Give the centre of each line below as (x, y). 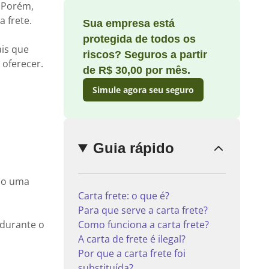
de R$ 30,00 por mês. (137, 70)
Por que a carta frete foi (132, 253)
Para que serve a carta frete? (143, 210)
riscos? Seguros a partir (145, 55)
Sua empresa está (129, 23)
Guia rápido (134, 148)
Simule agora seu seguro (143, 90)
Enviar (234, 60)
